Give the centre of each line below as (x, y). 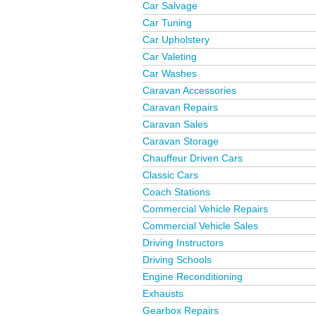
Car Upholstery (176, 39)
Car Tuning (167, 23)
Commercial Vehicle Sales (200, 226)
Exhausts (163, 293)
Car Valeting (170, 56)
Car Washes (170, 73)
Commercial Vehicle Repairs (205, 209)
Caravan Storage (181, 141)
